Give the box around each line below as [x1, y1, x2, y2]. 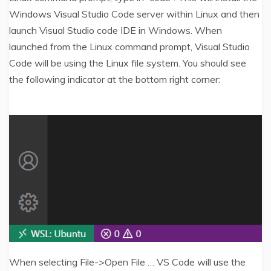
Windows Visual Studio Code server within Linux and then [9, 8, 260, 21]
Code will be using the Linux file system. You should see [9, 57, 246, 70]
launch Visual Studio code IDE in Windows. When [9, 24, 222, 37]
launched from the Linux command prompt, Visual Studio [9, 41, 250, 53]
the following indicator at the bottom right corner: [9, 73, 220, 86]
